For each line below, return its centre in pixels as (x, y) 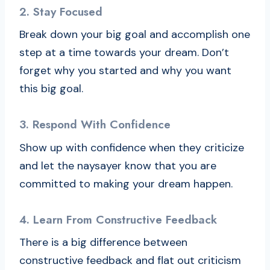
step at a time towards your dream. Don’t (124, 53)
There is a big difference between (103, 243)
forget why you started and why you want (125, 71)
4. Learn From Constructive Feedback (118, 219)
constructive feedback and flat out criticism (130, 261)
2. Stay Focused (61, 11)
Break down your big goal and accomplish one (135, 35)
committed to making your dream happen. (126, 184)
